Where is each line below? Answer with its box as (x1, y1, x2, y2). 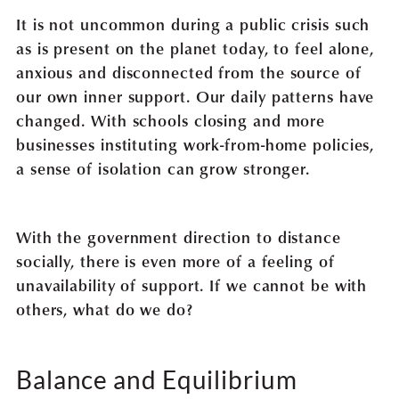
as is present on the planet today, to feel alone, (15, 36, 375, 59)
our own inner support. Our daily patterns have (15, 84, 375, 107)
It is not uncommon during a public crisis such (15, 12, 370, 35)
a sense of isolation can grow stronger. (15, 156, 311, 179)
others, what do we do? (15, 297, 193, 320)
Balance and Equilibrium (15, 363, 297, 395)
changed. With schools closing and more (15, 108, 326, 131)
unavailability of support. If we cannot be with (15, 273, 368, 296)
